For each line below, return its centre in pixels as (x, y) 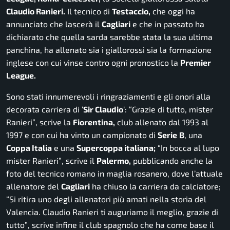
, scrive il (79, 161)
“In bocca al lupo (188, 148)
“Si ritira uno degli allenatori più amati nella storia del (106, 199)
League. (21, 75)
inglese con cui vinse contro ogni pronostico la (93, 63)
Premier (196, 63)
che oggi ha (173, 11)
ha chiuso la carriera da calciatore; (155, 186)
